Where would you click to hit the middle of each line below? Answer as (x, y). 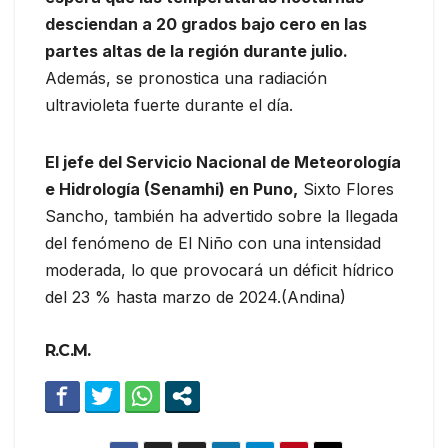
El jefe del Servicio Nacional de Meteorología (223, 161)
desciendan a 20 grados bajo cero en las (206, 23)
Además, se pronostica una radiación (186, 77)
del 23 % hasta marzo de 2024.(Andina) (195, 296)
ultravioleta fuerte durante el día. (169, 104)
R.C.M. (68, 350)
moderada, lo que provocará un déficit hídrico (219, 269)
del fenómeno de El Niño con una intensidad (213, 242)
